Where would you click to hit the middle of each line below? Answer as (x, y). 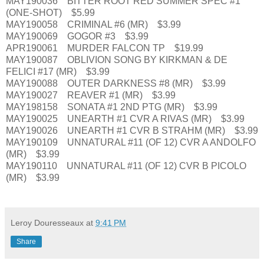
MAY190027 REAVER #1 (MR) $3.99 (91, 95)
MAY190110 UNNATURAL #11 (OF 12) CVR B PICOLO (126, 166)
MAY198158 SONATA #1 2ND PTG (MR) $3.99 (112, 107)
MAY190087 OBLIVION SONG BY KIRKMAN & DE (117, 60)
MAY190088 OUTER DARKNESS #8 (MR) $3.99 (116, 83)
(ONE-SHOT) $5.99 (50, 12)
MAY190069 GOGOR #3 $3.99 (77, 36)
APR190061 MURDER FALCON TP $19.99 (105, 48)
